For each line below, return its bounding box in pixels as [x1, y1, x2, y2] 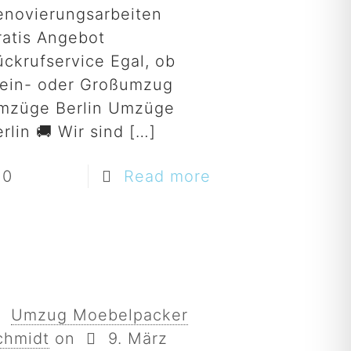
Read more [123, 167, 211, 186]
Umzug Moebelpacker [10, 306, 188, 324]
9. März [107, 329, 168, 348]
